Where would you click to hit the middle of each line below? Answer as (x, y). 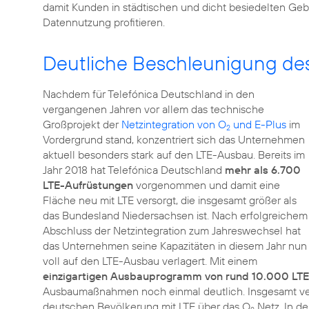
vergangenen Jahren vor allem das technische (153, 109)
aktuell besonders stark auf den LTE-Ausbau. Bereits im (174, 154)
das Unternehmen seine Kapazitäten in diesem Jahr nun (175, 246)
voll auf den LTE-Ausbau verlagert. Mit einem (150, 261)
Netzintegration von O (174, 124)
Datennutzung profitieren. (104, 22)
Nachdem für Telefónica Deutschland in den (149, 94)
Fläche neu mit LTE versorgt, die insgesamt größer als (170, 200)
